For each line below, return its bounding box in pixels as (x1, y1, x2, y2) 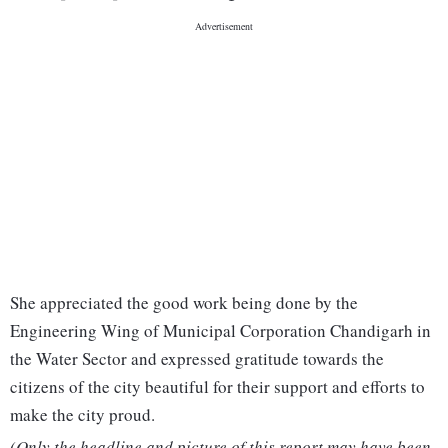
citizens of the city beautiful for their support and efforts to (10, 375, 425, 399)
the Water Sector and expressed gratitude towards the (10, 347, 384, 371)
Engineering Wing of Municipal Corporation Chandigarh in (10, 319, 431, 343)
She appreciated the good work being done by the (10, 291, 358, 315)
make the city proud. (10, 403, 155, 427)
